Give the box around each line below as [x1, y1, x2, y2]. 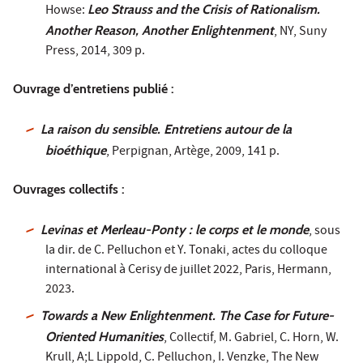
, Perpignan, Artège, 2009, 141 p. [106, 142, 280, 162]
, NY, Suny [274, 22, 327, 42]
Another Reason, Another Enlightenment [45, 22, 274, 38]
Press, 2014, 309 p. [45, 41, 145, 62]
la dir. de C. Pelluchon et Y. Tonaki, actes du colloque [45, 241, 327, 261]
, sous [309, 221, 341, 241]
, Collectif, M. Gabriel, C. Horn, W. [164, 328, 339, 348]
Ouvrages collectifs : [13, 181, 125, 197]
